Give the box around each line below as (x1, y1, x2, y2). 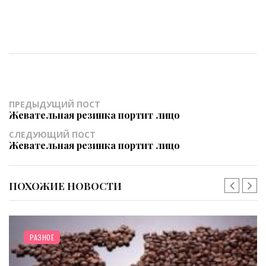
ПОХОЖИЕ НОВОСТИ (9, 179, 122, 192)
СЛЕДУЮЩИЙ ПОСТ (9, 128, 96, 140)
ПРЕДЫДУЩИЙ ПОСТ (9, 98, 100, 110)
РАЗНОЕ (30, 232, 54, 242)
